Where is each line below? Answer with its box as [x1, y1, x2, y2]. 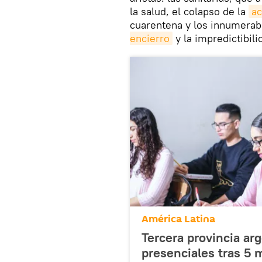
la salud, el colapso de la [130, 5, 249, 19]
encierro [130, 32, 170, 46]
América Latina [142, 212, 215, 227]
